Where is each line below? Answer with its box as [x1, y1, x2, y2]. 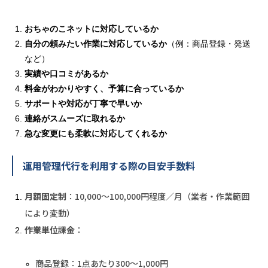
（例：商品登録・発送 [167, 38, 251, 48]
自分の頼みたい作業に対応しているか [25, 38, 167, 48]
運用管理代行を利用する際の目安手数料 [23, 158, 195, 173]
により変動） [25, 206, 75, 219]
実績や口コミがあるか [25, 68, 108, 78]
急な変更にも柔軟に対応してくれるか [25, 128, 167, 138]
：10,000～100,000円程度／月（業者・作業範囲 [66, 190, 249, 202]
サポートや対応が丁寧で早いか [25, 98, 142, 108]
